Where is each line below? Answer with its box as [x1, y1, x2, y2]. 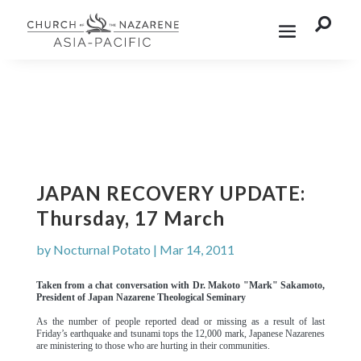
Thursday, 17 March [35, 206, 225, 230]
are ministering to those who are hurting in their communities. [35, 340, 277, 351]
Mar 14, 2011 [159, 242, 234, 257]
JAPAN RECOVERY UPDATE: [35, 181, 305, 205]
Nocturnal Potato [52, 242, 151, 257]
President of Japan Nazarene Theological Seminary [35, 292, 248, 303]
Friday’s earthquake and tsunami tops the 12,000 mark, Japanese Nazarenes [35, 328, 326, 339]
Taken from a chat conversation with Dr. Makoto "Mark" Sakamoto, [35, 280, 326, 291]
